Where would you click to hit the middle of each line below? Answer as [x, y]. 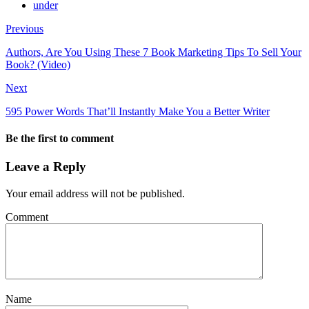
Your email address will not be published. [95, 194]
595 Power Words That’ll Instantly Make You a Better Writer [138, 111]
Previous [24, 28]
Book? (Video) [38, 64]
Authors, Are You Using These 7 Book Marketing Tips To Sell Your [153, 52]
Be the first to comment [60, 139]
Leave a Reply [46, 167]
